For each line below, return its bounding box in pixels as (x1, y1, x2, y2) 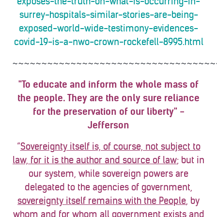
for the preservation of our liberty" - (32, 106, 185, 117)
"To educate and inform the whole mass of (18, 79, 199, 90)
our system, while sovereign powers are (29, 168, 188, 179)
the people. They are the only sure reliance (17, 93, 200, 104)
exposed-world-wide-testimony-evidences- (19, 23, 198, 34)
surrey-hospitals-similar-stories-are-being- (19, 9, 198, 20)
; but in (177, 155, 204, 166)
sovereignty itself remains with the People (17, 195, 186, 206)
